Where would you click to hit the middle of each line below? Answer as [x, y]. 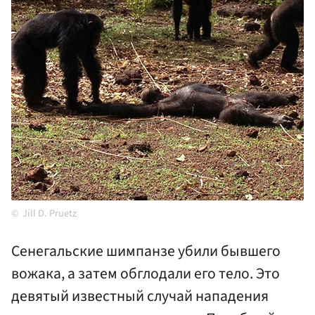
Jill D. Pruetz [50, 214]
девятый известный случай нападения [140, 297]
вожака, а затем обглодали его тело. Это [146, 274]
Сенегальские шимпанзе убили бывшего [146, 252]
